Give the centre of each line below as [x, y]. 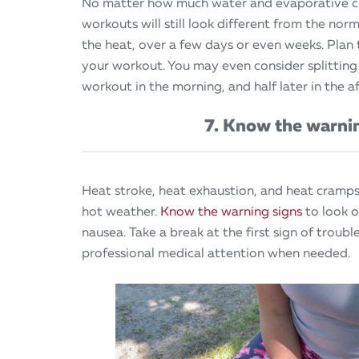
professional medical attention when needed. [216, 253]
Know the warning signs [231, 211]
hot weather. [121, 211]
